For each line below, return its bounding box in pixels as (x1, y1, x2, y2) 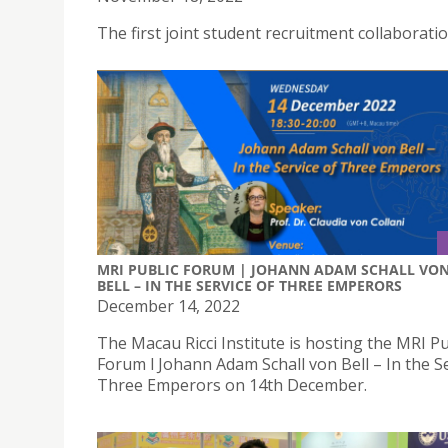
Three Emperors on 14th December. (97, 374, 367, 397)
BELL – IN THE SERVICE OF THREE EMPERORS (97, 276, 402, 296)
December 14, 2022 (97, 295, 240, 318)
